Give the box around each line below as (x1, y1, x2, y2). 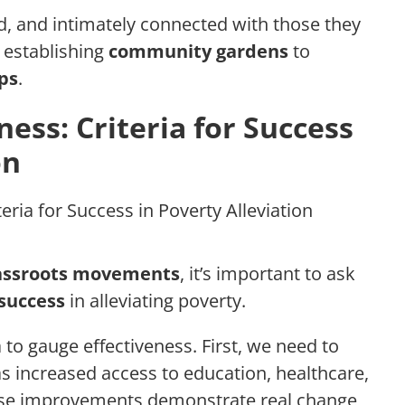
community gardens (108, 39, 288, 64)
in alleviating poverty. (65, 288, 246, 314)
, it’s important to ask (180, 261, 355, 287)
